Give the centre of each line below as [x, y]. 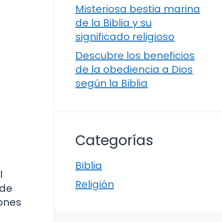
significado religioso [125, 37]
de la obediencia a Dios [134, 69]
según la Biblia [111, 83]
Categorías [114, 140]
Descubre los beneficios [135, 55]
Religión [95, 184]
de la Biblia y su [113, 23]
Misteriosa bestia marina [138, 9]
